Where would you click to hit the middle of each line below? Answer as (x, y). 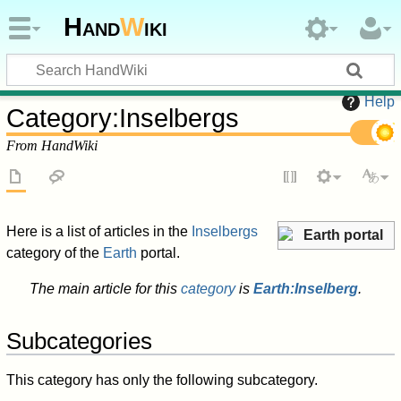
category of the (55, 253)
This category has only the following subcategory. (162, 380)
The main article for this (105, 289)
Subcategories (80, 341)
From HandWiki (52, 145)
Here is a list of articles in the (99, 232)
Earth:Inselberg (305, 289)
